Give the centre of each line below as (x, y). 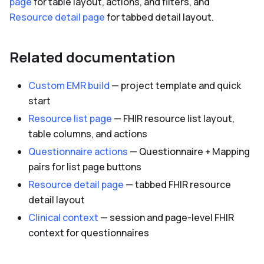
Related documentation (92, 57)
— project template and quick (175, 85)
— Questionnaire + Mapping (189, 151)
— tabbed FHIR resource (177, 184)
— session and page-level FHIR (166, 217)
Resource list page (70, 118)
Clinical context (63, 217)
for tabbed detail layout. (159, 17)
